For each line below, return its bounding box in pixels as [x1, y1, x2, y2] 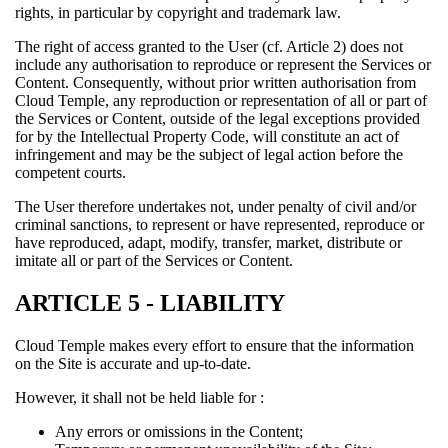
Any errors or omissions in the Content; [55, 422, 303, 440]
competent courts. [15, 164, 126, 182]
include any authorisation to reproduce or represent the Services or [15, 56, 431, 74]
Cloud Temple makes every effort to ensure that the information [15, 336, 414, 354]
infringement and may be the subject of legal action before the [15, 146, 403, 164]
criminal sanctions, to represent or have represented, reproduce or [15, 216, 424, 234]
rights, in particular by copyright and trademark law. [15, 4, 341, 22]
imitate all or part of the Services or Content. [15, 252, 293, 270]
